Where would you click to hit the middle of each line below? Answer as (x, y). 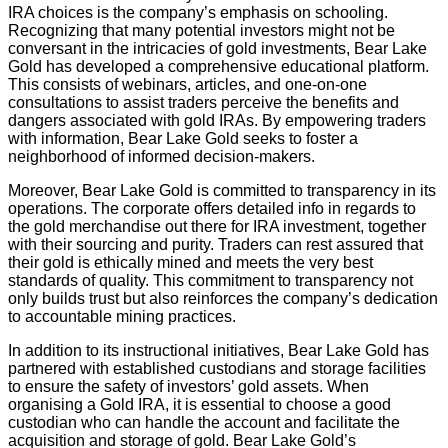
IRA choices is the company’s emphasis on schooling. (198, 12)
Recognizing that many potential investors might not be (201, 30)
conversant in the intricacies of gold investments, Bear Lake (217, 48)
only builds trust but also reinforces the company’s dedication (223, 298)
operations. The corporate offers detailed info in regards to (212, 208)
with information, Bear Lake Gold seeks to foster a (183, 138)
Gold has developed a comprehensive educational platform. (218, 66)
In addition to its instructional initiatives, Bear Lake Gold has (218, 350)
